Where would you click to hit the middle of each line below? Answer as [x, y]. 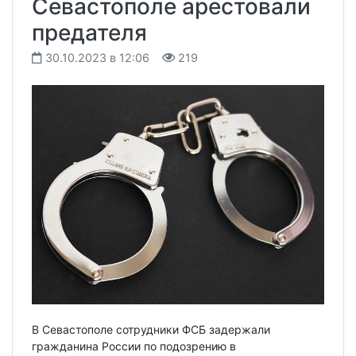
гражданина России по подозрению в [134, 346]
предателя [89, 32]
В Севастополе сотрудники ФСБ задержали [151, 329]
